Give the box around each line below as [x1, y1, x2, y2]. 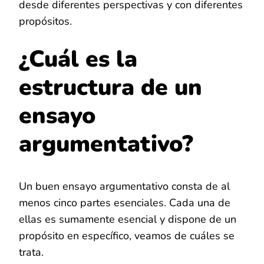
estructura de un [19, 72, 202, 104]
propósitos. [19, 14, 72, 29]
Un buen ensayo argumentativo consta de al [19, 179, 230, 193]
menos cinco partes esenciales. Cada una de [19, 195, 230, 210]
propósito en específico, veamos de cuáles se [19, 228, 235, 243]
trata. [19, 245, 44, 259]
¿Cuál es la [19, 44, 137, 75]
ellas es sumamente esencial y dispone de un [19, 212, 236, 226]
